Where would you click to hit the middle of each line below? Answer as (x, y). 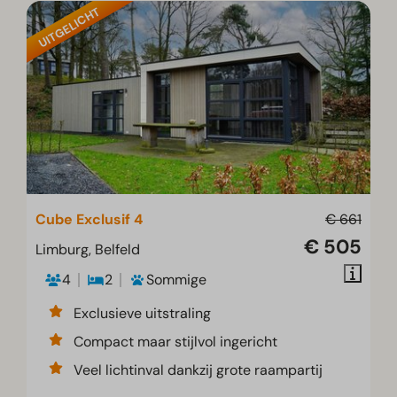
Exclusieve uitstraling (143, 314)
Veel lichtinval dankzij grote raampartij (198, 370)
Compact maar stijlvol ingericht (176, 342)
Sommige (177, 280)
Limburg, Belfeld (88, 250)
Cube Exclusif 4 (90, 220)
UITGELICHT (69, 27)
